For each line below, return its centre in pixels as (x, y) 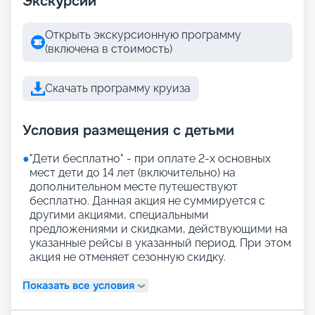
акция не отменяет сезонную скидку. (128, 257)
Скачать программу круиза (118, 89)
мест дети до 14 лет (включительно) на (133, 173)
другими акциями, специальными (119, 215)
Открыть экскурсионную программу (143, 35)
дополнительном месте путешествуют (134, 187)
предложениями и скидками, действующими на (159, 229)
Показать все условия (78, 285)
